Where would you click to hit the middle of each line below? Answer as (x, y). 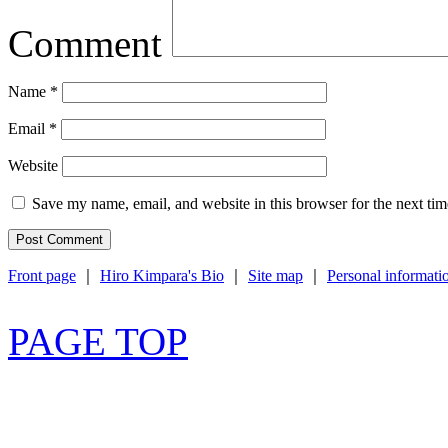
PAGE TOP (98, 341)
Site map (275, 275)
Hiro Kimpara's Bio (162, 275)
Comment (85, 43)
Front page (42, 275)
